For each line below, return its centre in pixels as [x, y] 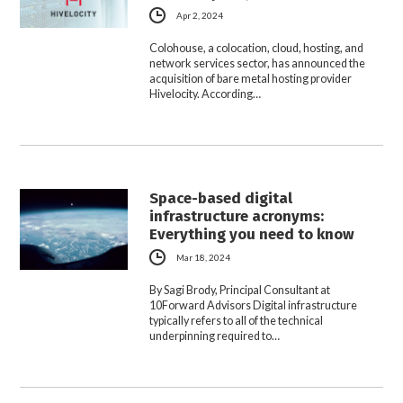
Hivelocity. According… [206, 94]
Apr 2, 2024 [200, 15]
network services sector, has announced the [258, 63]
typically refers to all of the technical [237, 321]
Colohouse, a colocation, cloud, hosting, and [257, 48]
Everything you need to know [252, 233]
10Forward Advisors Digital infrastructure [254, 305]
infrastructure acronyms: [237, 215]
